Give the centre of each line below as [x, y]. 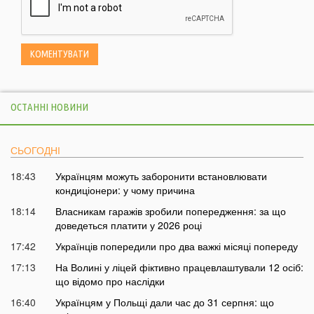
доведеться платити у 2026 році [128, 225]
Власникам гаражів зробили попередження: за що [170, 211]
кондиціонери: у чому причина [125, 190]
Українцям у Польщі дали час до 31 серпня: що [164, 302]
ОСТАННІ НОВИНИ [49, 107]
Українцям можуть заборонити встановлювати [161, 176]
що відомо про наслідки [110, 281]
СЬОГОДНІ [35, 150]
